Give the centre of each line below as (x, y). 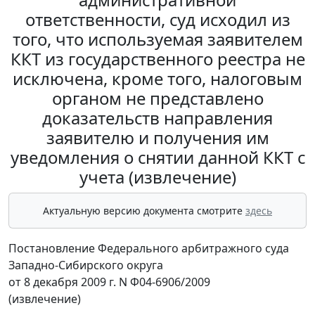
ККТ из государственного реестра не (157, 59)
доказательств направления (157, 118)
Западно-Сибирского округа (86, 265)
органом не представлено (157, 98)
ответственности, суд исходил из (157, 20)
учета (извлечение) (157, 177)
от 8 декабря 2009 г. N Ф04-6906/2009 (109, 282)
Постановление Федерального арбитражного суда (149, 249)
